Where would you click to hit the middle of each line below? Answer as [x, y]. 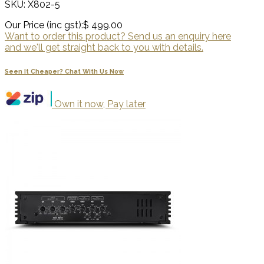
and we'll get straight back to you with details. [104, 48]
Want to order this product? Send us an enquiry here [118, 37]
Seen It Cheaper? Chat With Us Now [64, 72]
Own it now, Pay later [99, 104]
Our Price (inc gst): [44, 25]
